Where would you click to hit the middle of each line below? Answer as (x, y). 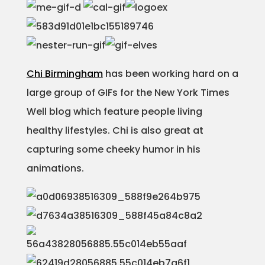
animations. (55, 168)
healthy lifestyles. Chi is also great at (115, 130)
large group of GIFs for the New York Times (128, 93)
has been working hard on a (170, 74)
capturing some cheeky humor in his (113, 149)
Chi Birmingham (64, 74)
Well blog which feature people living (114, 112)
